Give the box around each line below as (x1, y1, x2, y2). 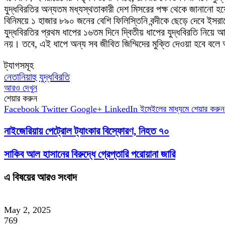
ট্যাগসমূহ (4, 60, 34, 71)
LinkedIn (104, 104, 138, 115)
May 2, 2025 (4, 205, 51, 215)
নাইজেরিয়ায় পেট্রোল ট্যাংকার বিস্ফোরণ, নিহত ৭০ (4, 125, 169, 138)
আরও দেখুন (4, 83, 37, 93)
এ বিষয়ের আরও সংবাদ (4, 171, 77, 184)
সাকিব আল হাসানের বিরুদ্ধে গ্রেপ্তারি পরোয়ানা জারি (4, 148, 175, 161)
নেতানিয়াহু (4, 71, 37, 83)
